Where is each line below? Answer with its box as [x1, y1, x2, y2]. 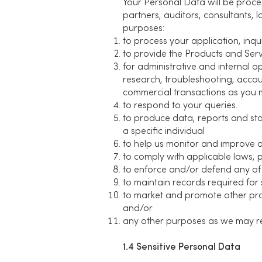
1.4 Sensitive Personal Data [123, 243, 240, 252]
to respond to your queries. [123, 101, 237, 111]
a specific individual [123, 127, 205, 136]
